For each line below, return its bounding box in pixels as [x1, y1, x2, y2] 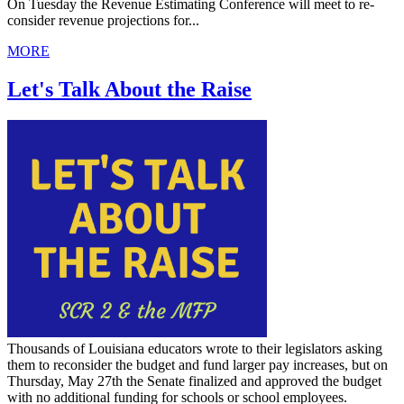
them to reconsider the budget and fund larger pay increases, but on [7, 356, 388, 372]
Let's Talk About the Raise [7, 77, 252, 101]
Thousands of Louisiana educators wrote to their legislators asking [7, 340, 382, 356]
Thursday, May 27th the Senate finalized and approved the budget [7, 372, 381, 389]
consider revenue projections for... [7, 12, 199, 28]
